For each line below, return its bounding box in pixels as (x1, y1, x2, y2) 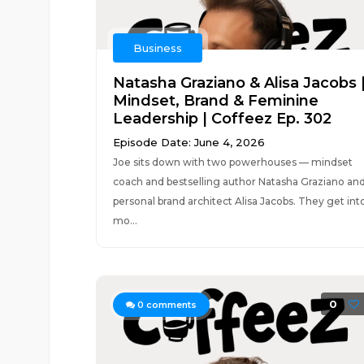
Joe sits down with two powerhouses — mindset (112, 156, 353, 168)
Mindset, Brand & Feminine (112, 92, 318, 110)
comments (143, 299, 197, 310)
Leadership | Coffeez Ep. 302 (112, 110, 331, 128)
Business (132, 41, 182, 54)
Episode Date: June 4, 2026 (112, 136, 265, 149)
